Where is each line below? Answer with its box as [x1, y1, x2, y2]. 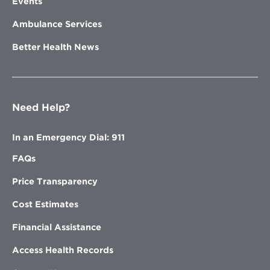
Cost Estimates [12, 199, 78, 209]
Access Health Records [12, 245, 113, 255]
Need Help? [12, 101, 70, 113]
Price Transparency [12, 176, 98, 186]
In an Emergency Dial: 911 [12, 132, 125, 142]
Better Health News [12, 42, 99, 52]
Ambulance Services [12, 19, 102, 29]
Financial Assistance [12, 222, 101, 232]
